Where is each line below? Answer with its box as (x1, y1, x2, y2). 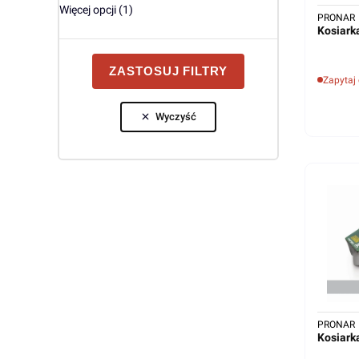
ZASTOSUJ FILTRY (109, 64, 228, 78)
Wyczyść (155, 111, 196, 123)
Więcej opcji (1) (58, 2, 133, 16)
